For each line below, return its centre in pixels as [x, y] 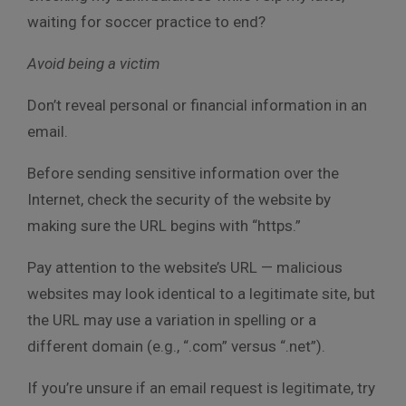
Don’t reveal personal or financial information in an [197, 105]
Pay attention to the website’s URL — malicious [185, 267]
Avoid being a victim [93, 63]
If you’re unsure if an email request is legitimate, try [201, 387]
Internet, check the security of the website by [179, 199]
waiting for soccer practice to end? [146, 21]
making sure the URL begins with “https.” [164, 225]
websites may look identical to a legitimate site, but [201, 293]
